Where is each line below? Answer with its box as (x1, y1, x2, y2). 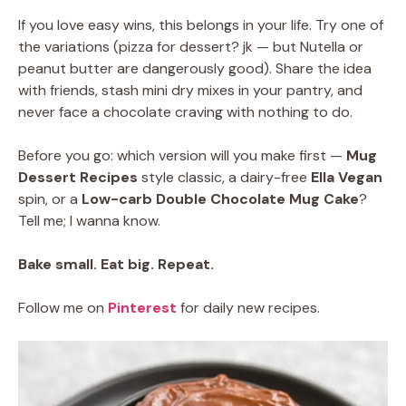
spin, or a (18, 189, 82, 208)
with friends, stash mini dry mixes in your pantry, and (18, 81, 362, 100)
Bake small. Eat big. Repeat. (18, 255, 214, 274)
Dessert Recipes (18, 168, 138, 187)
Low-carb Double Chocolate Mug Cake (82, 189, 359, 208)
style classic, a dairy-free (138, 168, 311, 187)
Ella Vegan (311, 168, 382, 187)
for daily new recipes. (180, 298, 320, 317)
